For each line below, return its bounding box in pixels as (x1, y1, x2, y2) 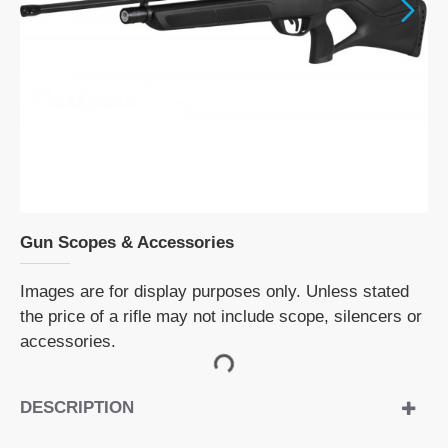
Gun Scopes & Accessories (20, 233, 234, 252)
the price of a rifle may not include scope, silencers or (20, 307, 422, 326)
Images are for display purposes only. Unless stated (20, 282, 409, 301)
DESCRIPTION (20, 398, 134, 417)
